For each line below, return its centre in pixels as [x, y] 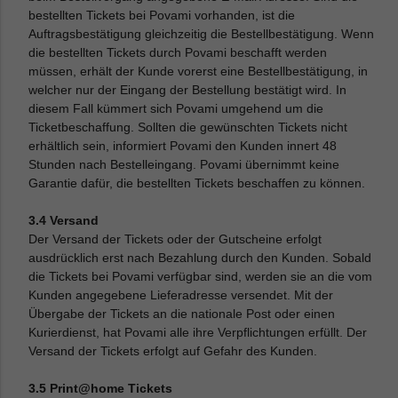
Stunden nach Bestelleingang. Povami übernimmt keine [184, 164]
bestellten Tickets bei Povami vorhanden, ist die [162, 15]
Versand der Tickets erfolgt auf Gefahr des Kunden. [173, 351]
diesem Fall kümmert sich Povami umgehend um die [176, 108]
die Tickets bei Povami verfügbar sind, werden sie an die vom [201, 276]
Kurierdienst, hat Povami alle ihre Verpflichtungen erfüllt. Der [198, 332]
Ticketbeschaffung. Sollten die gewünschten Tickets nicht [188, 127]
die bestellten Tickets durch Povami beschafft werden [178, 52]
